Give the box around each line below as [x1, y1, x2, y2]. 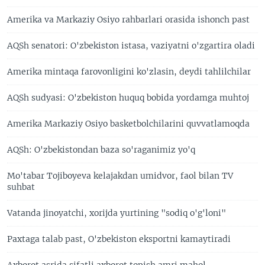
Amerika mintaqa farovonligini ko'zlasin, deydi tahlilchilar [7, 66, 251, 77]
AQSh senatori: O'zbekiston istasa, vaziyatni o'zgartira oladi [7, 40, 255, 51]
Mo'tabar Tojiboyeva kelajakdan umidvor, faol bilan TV [7, 170, 233, 181]
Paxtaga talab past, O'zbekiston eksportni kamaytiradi [7, 234, 231, 244]
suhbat [7, 182, 35, 192]
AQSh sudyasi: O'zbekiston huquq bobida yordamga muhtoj [7, 92, 249, 103]
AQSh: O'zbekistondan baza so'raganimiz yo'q [7, 144, 195, 155]
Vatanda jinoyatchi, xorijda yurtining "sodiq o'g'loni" [7, 208, 226, 218]
